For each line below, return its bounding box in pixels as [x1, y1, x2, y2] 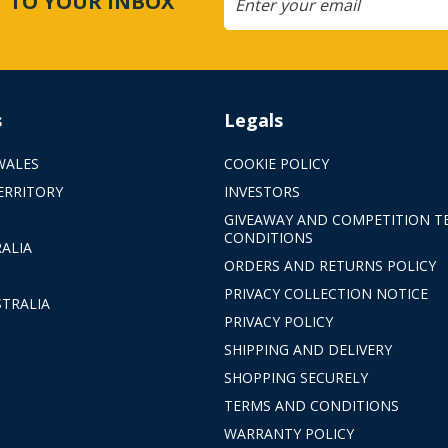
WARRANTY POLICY [223, 424, 354, 444]
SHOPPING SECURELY [223, 368, 368, 388]
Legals [223, 108, 283, 133]
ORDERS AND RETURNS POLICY [223, 256, 436, 276]
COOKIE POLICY [223, 154, 329, 174]
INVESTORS [223, 182, 300, 202]
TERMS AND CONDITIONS [223, 396, 399, 416]
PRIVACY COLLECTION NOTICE [223, 284, 428, 304]
